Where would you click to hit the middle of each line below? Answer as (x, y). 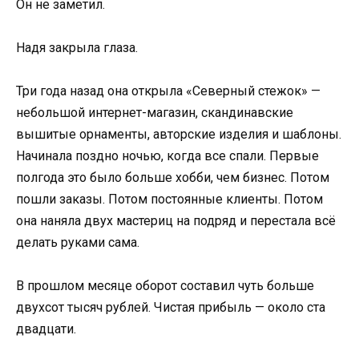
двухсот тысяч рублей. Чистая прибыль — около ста (171, 308)
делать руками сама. (78, 243)
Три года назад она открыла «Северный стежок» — (168, 91)
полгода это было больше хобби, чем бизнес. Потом (173, 178)
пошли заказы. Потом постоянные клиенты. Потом (169, 200)
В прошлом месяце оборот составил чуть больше (165, 286)
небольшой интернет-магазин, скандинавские (155, 113)
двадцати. (46, 329)
